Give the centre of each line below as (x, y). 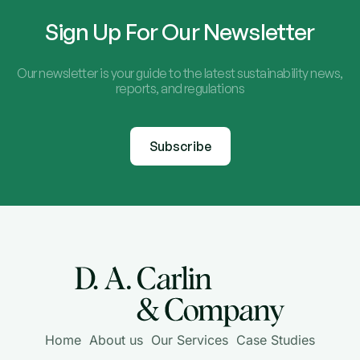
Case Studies (276, 340)
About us (116, 340)
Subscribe (180, 147)
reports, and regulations (180, 89)
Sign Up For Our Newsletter (180, 32)
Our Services (190, 340)
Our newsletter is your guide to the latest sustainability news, (180, 74)
